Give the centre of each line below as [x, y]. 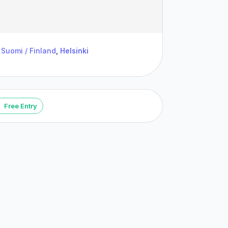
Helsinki [75, 51]
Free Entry [21, 106]
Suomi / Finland [29, 51]
